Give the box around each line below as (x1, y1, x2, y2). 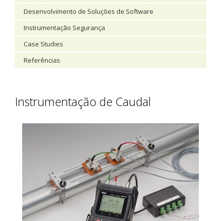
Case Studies (24, 39, 63, 48)
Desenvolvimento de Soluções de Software (24, 7, 153, 16)
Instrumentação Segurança (24, 23, 105, 32)
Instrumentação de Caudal (15, 94, 151, 110)
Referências (24, 56, 60, 65)
